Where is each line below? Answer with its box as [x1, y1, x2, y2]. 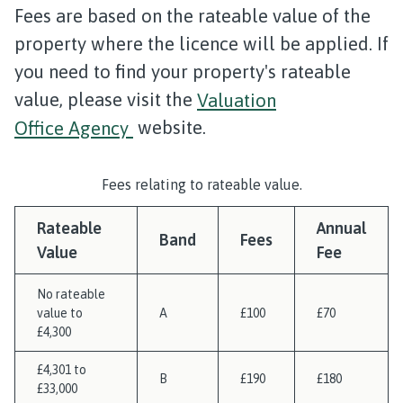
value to [37, 306, 83, 320]
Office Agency [14, 117, 133, 138]
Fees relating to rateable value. [101, 176, 302, 193]
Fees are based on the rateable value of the [14, 5, 371, 26]
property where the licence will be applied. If [14, 33, 389, 54]
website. [133, 117, 206, 138]
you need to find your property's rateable [14, 61, 351, 82]
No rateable [37, 287, 105, 301]
